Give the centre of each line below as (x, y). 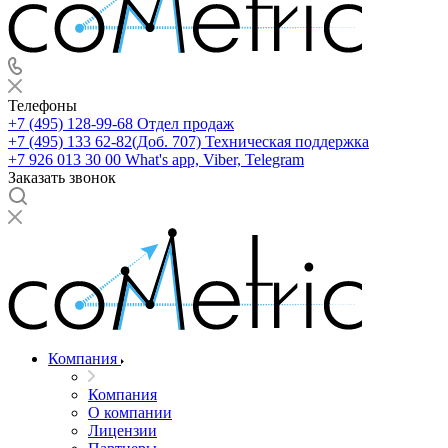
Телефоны (42, 106)
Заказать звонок (62, 178)
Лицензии (122, 431)
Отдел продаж (185, 124)
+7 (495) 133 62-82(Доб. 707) (104, 142)
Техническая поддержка (287, 142)
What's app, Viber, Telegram (214, 160)
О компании (130, 413)
